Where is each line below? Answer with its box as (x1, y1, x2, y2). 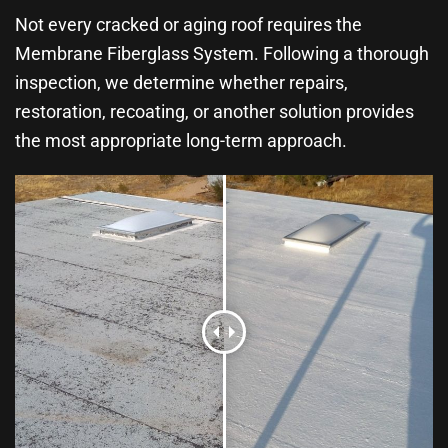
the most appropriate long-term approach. (15, 130, 347, 152)
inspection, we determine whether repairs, (15, 72, 348, 94)
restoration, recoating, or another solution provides (15, 101, 414, 123)
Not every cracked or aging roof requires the (15, 14, 362, 36)
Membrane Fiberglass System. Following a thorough (15, 43, 429, 65)
